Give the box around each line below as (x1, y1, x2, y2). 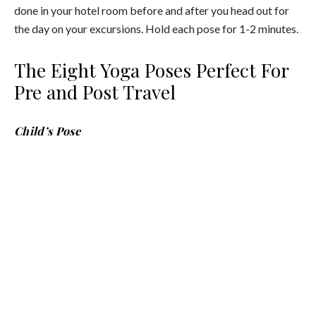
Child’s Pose (14, 123, 80, 138)
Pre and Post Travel (14, 78, 176, 104)
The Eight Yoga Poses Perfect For (14, 56, 288, 83)
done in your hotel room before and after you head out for (14, 3, 289, 17)
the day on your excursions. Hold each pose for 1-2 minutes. (14, 21, 300, 35)
